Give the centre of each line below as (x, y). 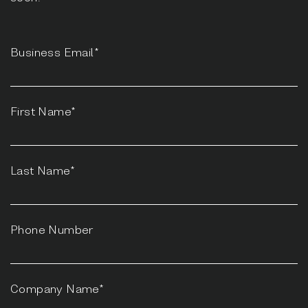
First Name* (43, 111)
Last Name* (43, 170)
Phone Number (52, 229)
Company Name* (57, 288)
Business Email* (55, 52)
